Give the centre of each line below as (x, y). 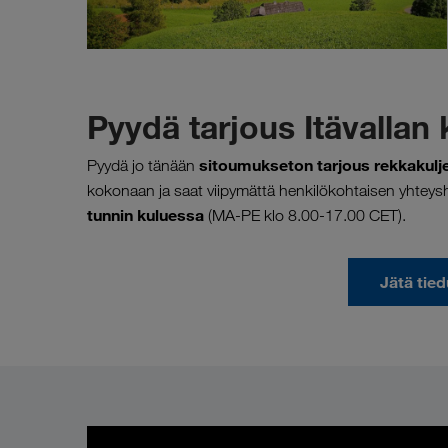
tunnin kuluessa (147, 214)
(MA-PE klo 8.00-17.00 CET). (307, 215)
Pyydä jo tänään (143, 165)
